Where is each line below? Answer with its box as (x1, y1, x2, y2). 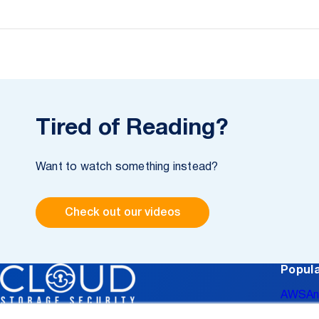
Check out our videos (65, 207, 180, 218)
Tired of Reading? (36, 118, 229, 140)
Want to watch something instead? (36, 162, 219, 173)
